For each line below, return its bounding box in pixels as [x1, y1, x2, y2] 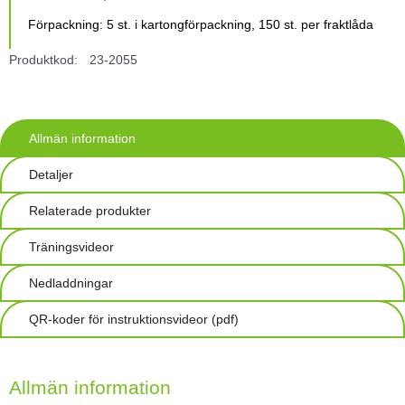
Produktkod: [9, 52, 78, 68]
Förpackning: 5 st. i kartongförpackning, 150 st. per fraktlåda [28, 17, 373, 33]
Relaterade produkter [29, 203, 151, 219]
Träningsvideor [29, 240, 114, 255]
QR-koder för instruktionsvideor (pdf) [29, 312, 239, 327]
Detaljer [29, 167, 73, 183]
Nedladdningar [29, 276, 113, 291]
